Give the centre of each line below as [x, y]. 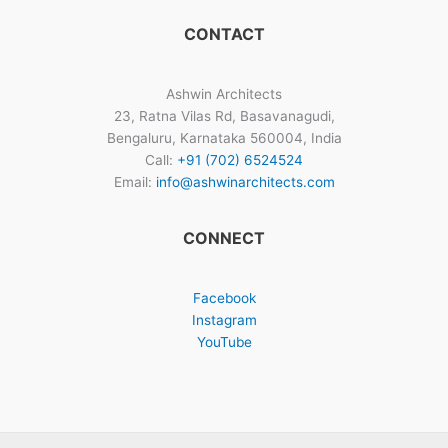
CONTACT [224, 33]
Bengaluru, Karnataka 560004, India [224, 138]
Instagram [224, 320]
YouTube [224, 342]
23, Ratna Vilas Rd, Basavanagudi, [224, 116]
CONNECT [224, 238]
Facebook [224, 298]
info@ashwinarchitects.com [245, 182]
